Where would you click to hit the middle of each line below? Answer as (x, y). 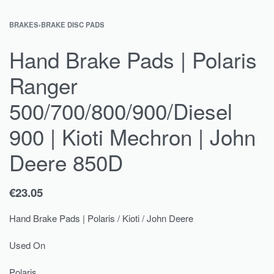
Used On (27, 245)
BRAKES (24, 24)
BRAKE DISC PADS (73, 24)
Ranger (43, 85)
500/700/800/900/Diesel (121, 111)
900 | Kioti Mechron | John (132, 136)
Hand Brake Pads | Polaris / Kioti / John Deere (101, 218)
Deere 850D (66, 162)
